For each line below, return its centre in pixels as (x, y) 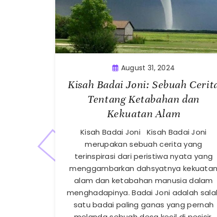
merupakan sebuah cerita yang (144, 144)
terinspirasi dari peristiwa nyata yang (144, 156)
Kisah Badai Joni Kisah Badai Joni (144, 132)
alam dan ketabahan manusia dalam (144, 181)
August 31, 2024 (148, 68)
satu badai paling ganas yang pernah (144, 205)
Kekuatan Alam (144, 114)
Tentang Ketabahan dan (144, 99)
